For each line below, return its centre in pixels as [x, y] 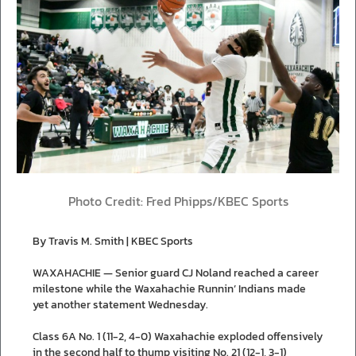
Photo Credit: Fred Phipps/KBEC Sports [178, 201]
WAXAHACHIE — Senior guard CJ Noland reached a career [176, 273]
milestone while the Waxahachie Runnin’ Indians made [169, 288]
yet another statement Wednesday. [120, 304]
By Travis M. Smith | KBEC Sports [113, 241]
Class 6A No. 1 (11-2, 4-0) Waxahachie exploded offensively [178, 336]
